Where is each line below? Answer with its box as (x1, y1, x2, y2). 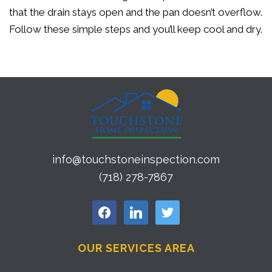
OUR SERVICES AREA (77, 242, 195, 254)
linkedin (123, 203, 154, 213)
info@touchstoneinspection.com (52, 153, 220, 166)
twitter (155, 203, 178, 213)
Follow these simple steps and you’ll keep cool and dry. (9, 23, 262, 35)
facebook (92, 203, 129, 213)
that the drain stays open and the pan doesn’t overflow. (9, 6, 262, 18)
